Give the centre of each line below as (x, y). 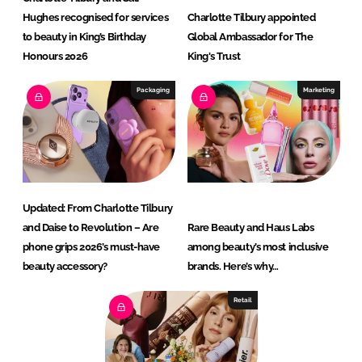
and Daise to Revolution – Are (90, 228)
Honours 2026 (55, 57)
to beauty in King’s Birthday (84, 37)
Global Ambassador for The (250, 37)
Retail (242, 300)
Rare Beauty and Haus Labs (250, 228)
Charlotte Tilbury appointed (251, 18)
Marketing (318, 90)
